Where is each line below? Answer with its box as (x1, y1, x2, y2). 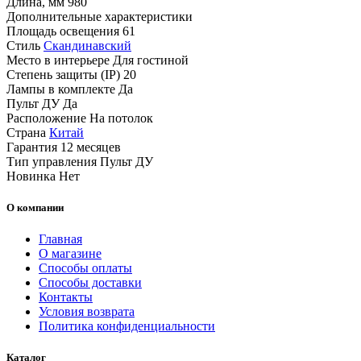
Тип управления (6, 154, 97, 168)
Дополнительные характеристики (6, 9, 193, 23)
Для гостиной (113, 52, 189, 67)
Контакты (39, 290, 93, 305)
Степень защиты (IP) (6, 67, 120, 81)
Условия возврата (39, 305, 135, 319)
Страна (6, 125, 46, 139)
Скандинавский (44, 38, 131, 52)
